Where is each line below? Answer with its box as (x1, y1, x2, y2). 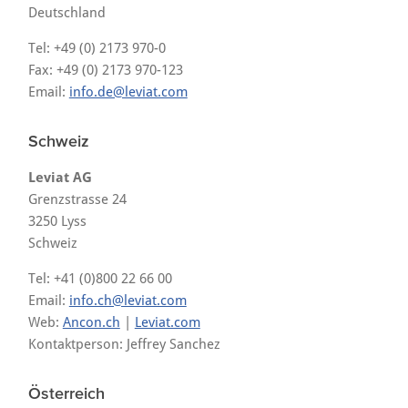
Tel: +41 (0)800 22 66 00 (27, 270, 172, 287)
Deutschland (27, 5, 106, 21)
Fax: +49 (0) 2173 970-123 (27, 62, 183, 78)
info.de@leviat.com (68, 84, 188, 100)
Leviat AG (27, 169, 92, 186)
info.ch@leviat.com (68, 292, 187, 309)
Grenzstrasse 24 (27, 191, 127, 208)
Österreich (27, 384, 105, 403)
